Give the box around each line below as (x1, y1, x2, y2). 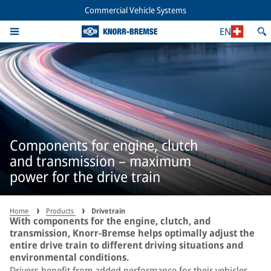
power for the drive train (10, 166, 160, 186)
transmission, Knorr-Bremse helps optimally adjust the (10, 226, 255, 240)
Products (46, 206, 76, 216)
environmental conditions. (10, 250, 129, 264)
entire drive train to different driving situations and (10, 238, 243, 252)
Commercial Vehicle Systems (85, 4, 186, 16)
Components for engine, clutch (10, 134, 198, 155)
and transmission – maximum (10, 150, 191, 171)
